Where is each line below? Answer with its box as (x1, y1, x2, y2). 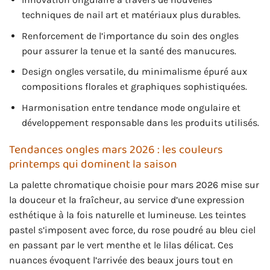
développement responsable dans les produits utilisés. (21, 117, 259, 129)
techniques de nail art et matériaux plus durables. (21, 9, 240, 21)
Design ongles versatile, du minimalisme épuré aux (21, 66, 247, 78)
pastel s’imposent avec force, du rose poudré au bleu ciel (9, 224, 256, 236)
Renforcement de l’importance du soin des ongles (21, 30, 239, 42)
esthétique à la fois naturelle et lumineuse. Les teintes (9, 209, 246, 221)
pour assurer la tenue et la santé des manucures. (21, 45, 236, 57)
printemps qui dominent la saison (9, 154, 177, 174)
